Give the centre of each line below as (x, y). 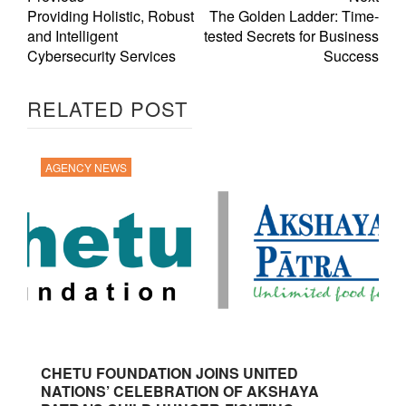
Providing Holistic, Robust (111, 16)
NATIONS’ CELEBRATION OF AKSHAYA (180, 391)
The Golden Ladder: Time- (294, 16)
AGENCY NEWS (86, 168)
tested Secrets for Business (291, 36)
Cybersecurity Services (101, 56)
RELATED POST (107, 109)
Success (351, 56)
